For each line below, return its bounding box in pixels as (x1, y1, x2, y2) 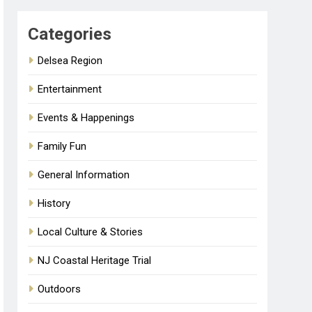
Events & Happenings (38, 111, 135, 124)
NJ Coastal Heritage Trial (38, 253, 152, 267)
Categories (28, 24, 112, 44)
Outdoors (38, 282, 81, 295)
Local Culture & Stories (38, 225, 143, 238)
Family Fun (38, 139, 87, 153)
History (38, 196, 71, 210)
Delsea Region (38, 54, 103, 67)
